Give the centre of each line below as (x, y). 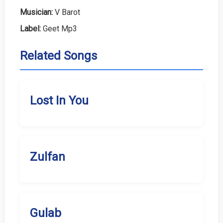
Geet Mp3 (59, 28)
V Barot (66, 12)
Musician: (36, 12)
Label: (30, 28)
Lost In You (59, 101)
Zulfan (48, 157)
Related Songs (58, 56)
